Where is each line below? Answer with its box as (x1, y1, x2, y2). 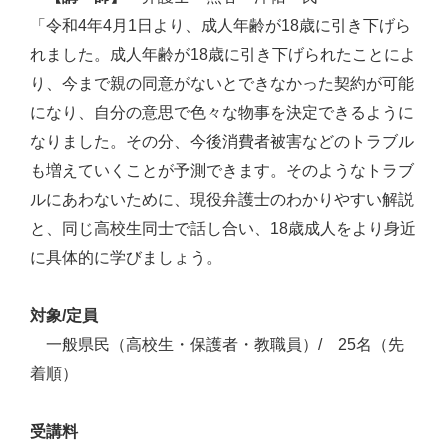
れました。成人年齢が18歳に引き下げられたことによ (30, 45, 416, 63)
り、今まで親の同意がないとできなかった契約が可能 (30, 74, 414, 92)
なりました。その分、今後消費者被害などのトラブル (30, 132, 414, 150)
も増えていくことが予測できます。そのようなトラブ (30, 161, 414, 179)
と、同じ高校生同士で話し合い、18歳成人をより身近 (30, 219, 416, 237)
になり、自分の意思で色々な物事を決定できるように (30, 103, 414, 121)
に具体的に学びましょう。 (30, 248, 222, 266)
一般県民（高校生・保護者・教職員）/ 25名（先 (30, 335, 404, 353)
